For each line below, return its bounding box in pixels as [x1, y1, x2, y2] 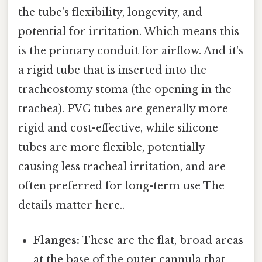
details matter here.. [18, 199, 125, 212]
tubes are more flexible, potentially [18, 141, 205, 154]
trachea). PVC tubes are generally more [18, 102, 228, 116]
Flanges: [33, 233, 80, 247]
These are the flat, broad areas [80, 233, 244, 247]
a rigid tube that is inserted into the [18, 64, 206, 77]
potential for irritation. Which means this [18, 25, 239, 39]
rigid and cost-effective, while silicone [18, 122, 218, 135]
